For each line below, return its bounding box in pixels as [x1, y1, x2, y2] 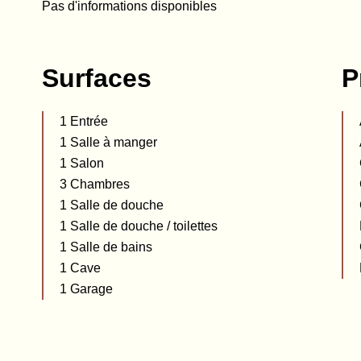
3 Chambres [60, 177, 130, 191]
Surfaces [42, 64, 151, 93]
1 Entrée [60, 114, 108, 128]
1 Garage [60, 282, 113, 296]
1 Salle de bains [60, 240, 152, 254]
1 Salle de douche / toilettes [60, 219, 218, 233]
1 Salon [60, 156, 104, 170]
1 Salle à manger [60, 135, 157, 149]
